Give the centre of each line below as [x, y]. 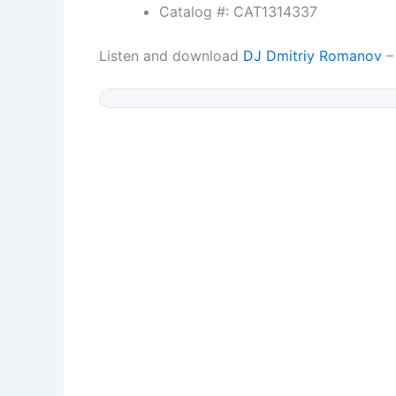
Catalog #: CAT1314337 [238, 11]
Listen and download [171, 56]
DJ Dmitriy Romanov [312, 56]
